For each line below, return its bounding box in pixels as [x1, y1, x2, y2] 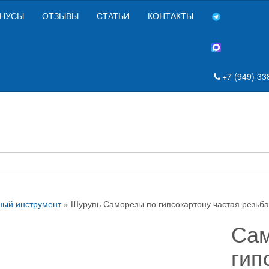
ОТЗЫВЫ [42, 10, 79, 22]
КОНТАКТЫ [148, 10, 193, 22]
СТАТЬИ [97, 10, 130, 22]
